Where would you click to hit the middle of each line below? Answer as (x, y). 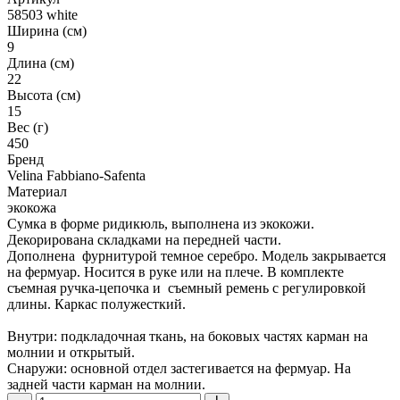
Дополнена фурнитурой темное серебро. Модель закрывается (196, 255)
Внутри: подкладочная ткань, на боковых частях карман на (187, 336)
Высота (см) (44, 95)
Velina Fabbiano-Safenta (76, 175)
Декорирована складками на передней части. (144, 239)
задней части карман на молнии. (106, 384)
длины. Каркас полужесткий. (96, 304)
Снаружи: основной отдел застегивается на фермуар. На (179, 368)
